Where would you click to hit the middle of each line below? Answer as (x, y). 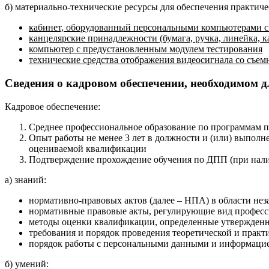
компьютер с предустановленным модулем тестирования (146, 49)
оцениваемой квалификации (88, 148)
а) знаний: (26, 180)
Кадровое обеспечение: (53, 106)
